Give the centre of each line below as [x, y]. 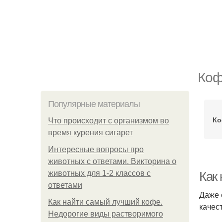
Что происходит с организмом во [109, 121]
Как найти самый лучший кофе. [105, 202]
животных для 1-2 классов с [99, 173]
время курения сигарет [90, 133]
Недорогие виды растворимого [106, 214]
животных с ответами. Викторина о [112, 161]
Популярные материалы [94, 104]
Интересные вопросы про [96, 149]
